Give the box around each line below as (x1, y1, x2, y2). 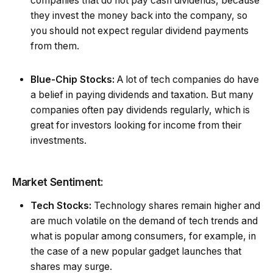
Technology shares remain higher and (94, 199, 260, 211)
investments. (30, 134, 87, 146)
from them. (30, 40, 79, 52)
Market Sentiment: (12, 175, 104, 188)
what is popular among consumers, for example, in (30, 230, 256, 242)
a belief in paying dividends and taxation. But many (30, 88, 253, 101)
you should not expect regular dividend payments (30, 24, 249, 37)
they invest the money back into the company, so (30, 9, 247, 21)
